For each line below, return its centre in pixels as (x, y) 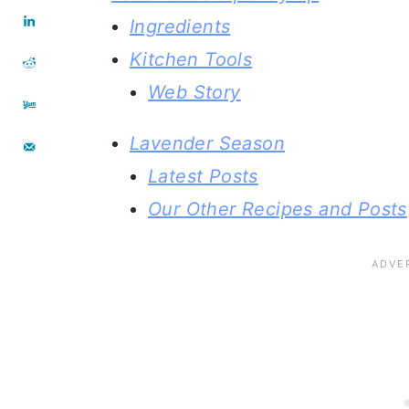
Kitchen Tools (191, 59)
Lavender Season (207, 143)
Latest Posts (203, 176)
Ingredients (180, 26)
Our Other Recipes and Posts (278, 209)
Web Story (194, 92)
